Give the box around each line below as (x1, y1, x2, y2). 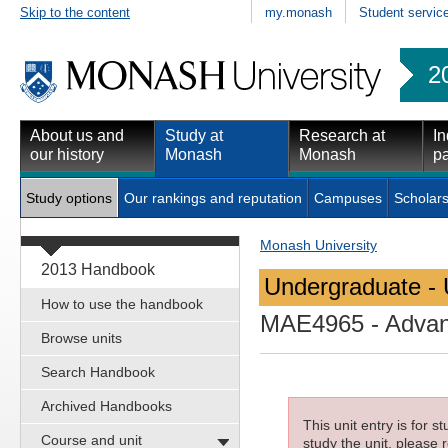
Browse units (41, 329, 122, 346)
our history (30, 145, 104, 163)
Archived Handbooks (41, 397, 172, 414)
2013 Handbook (41, 260, 155, 278)
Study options (26, 189, 112, 206)
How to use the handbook (41, 295, 203, 312)
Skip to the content (20, 4, 130, 20)
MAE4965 (260, 310, 364, 338)
